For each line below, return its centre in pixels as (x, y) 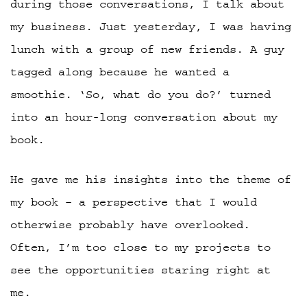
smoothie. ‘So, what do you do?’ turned (140, 95)
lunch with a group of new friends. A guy (147, 50)
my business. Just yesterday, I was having (151, 27)
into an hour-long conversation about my (144, 118)
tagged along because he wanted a (120, 72)
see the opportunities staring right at (140, 270)
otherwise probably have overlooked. (130, 225)
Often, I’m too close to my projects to (140, 248)
